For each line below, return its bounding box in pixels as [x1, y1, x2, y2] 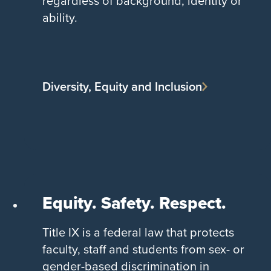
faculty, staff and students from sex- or [42, 240, 244, 258]
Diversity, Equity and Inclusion [42, 77, 202, 95]
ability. [42, 8, 77, 26]
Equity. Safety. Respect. [42, 191, 226, 216]
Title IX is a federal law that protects [42, 223, 234, 241]
